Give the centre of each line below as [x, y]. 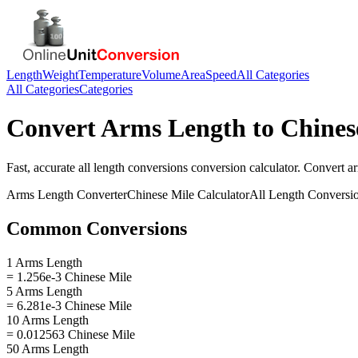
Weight [60, 75]
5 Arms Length [44, 291]
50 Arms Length [48, 348]
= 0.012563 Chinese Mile [71, 334]
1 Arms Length [44, 262]
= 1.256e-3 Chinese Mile [69, 276]
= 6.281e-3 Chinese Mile [69, 305]
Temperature [110, 75]
